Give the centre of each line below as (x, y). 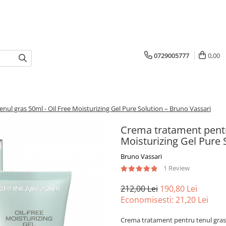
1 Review (177, 168)
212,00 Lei (139, 189)
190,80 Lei (179, 189)
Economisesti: (148, 200)
